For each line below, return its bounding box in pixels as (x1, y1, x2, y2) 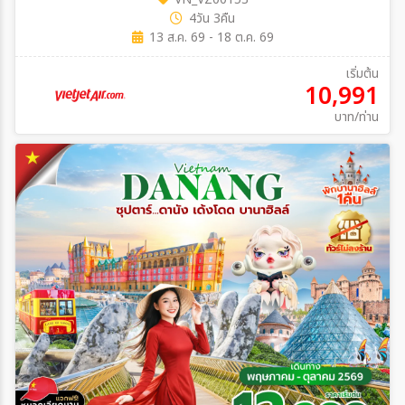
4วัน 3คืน (189, 9, 235, 28)
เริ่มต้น (344, 64, 379, 83)
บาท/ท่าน (334, 108, 379, 127)
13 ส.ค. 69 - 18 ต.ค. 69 (148, 28, 274, 47)
